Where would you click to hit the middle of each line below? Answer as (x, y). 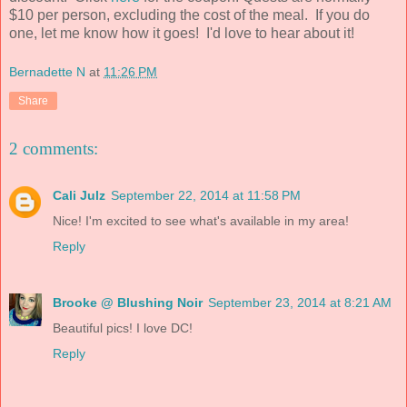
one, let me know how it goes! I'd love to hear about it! (182, 33)
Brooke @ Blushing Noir (128, 303)
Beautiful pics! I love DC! (123, 328)
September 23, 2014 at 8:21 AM (300, 303)
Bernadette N (47, 72)
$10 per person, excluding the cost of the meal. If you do (189, 15)
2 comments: (54, 149)
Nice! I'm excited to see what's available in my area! (201, 221)
